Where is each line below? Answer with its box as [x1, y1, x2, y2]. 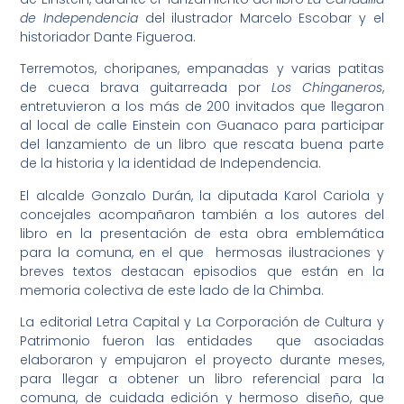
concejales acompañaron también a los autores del [20, 205, 384, 224]
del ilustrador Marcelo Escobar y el [138, 8, 384, 27]
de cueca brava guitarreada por [20, 78, 271, 97]
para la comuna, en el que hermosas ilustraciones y [20, 243, 384, 262]
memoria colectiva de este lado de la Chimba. [20, 280, 325, 299]
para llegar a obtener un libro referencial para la [20, 370, 384, 388]
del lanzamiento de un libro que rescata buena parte [20, 135, 384, 154]
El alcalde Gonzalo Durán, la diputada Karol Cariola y [20, 186, 384, 205]
